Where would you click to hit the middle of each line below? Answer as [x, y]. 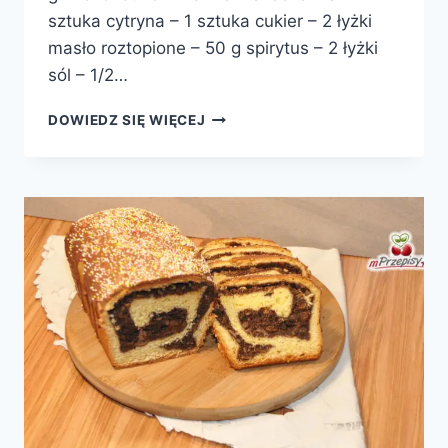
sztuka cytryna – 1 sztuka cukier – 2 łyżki [210, 21]
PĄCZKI [231, 115]
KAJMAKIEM [248, 178]
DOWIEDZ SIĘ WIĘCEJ [127, 120]
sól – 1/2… [88, 75]
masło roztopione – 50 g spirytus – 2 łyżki [213, 48]
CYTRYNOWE [253, 136]
